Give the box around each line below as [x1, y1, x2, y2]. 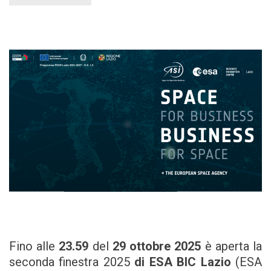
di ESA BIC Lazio [134, 255, 231, 270]
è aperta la [201, 239, 263, 254]
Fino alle [9, 239, 59, 254]
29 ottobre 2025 [112, 239, 201, 254]
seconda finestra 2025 [9, 255, 135, 270]
